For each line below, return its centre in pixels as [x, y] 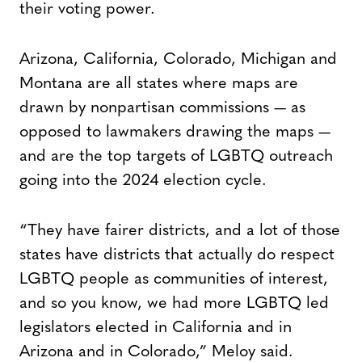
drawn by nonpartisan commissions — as [162, 108]
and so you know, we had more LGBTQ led [174, 303]
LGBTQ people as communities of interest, [174, 279]
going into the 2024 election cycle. [143, 181]
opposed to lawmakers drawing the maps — [175, 132]
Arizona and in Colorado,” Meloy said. [156, 352]
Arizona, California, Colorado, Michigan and [178, 59]
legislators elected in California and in [156, 328]
